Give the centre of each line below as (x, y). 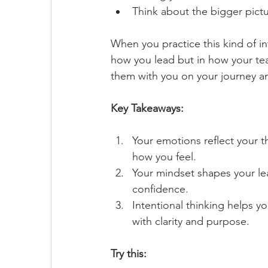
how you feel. (164, 157)
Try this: (129, 254)
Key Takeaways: (147, 108)
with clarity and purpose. (191, 221)
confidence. (160, 189)
